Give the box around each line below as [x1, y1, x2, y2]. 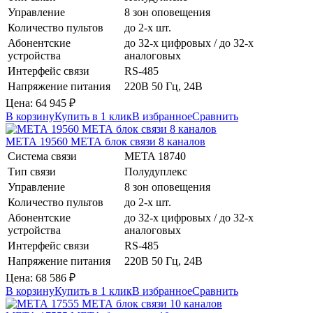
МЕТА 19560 [6, 135, 71, 147]
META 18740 [124, 150, 186, 162]
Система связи [8, 150, 77, 162]
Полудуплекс [124, 165, 187, 177]
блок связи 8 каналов [105, 135, 205, 147]
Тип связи [8, 165, 56, 177]
